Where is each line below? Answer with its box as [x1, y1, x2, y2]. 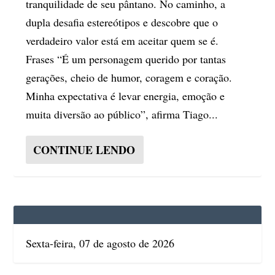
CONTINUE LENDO [33, 141, 136, 158]
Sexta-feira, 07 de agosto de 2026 [26, 235, 175, 250]
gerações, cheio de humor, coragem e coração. [26, 69, 233, 85]
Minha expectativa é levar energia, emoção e [26, 88, 225, 103]
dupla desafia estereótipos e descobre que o [26, 14, 219, 29]
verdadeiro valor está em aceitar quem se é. [26, 33, 219, 48]
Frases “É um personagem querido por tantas [26, 51, 227, 66]
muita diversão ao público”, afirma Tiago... [26, 106, 219, 122]
